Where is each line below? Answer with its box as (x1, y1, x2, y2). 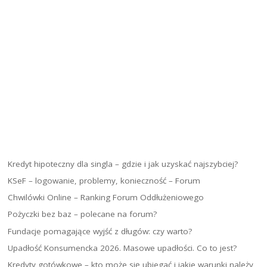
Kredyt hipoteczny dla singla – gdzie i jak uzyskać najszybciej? (8, 159, 238, 170)
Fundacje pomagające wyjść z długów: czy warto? (8, 225, 193, 237)
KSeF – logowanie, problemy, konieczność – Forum (8, 175, 201, 187)
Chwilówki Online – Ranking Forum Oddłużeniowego (8, 192, 204, 203)
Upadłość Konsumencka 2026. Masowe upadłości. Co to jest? (8, 242, 237, 253)
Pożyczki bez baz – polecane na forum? (8, 209, 157, 220)
